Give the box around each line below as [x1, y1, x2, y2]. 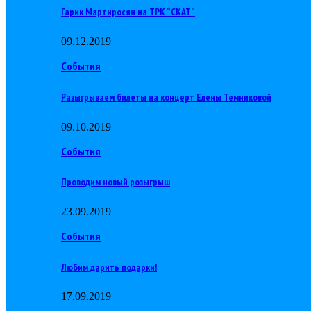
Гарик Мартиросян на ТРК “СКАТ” [61, 6, 195, 19]
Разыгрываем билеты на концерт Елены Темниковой [61, 90, 271, 103]
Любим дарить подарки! [61, 260, 157, 274]
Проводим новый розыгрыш [61, 176, 170, 189]
